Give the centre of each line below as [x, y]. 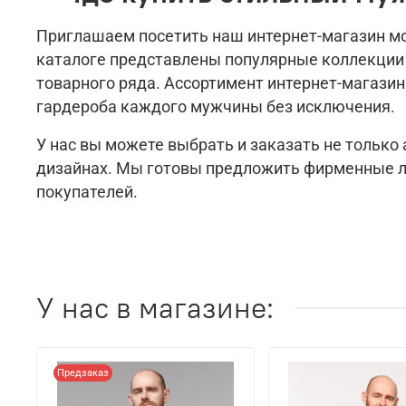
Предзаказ [82, 373]
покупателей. [87, 192]
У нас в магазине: [155, 308]
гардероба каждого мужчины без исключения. [216, 106]
